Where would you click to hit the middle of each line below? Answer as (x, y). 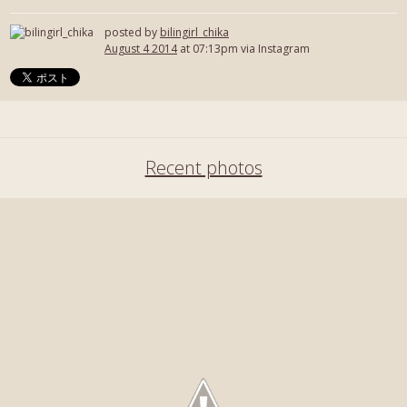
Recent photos (203, 168)
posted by (132, 32)
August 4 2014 (141, 49)
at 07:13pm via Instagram (243, 49)
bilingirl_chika (194, 32)
